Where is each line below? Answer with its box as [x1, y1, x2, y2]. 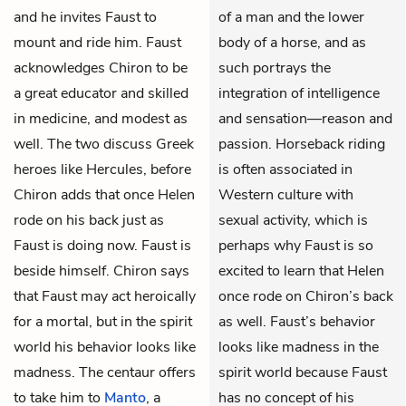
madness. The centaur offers [14, 362, 196, 382]
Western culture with [218, 184, 353, 205]
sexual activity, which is [218, 209, 368, 230]
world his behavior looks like [14, 336, 196, 357]
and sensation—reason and [218, 108, 392, 129]
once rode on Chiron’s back [218, 285, 393, 306]
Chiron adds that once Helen [14, 184, 195, 205]
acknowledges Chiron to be [14, 57, 188, 78]
